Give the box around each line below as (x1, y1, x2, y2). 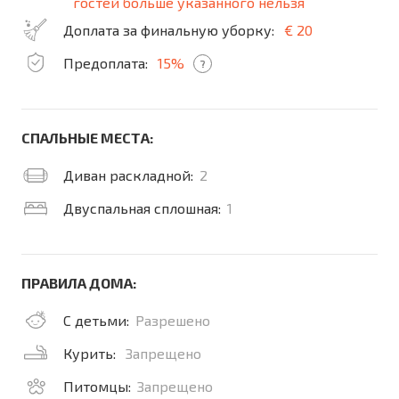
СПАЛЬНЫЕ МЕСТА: (21, 129, 153, 146)
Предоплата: (63, 54, 148, 71)
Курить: (63, 345, 119, 362)
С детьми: (63, 312, 129, 329)
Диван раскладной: (63, 167, 193, 183)
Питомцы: (63, 378, 131, 395)
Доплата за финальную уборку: (63, 21, 274, 38)
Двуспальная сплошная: (63, 199, 221, 216)
